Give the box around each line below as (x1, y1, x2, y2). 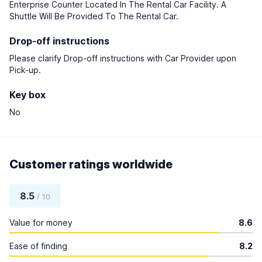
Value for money (9, 218, 73, 227)
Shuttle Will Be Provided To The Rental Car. (9, 11, 178, 21)
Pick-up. (9, 65, 41, 75)
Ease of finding (9, 241, 67, 251)
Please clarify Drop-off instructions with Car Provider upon (9, 53, 236, 63)
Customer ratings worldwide (9, 157, 173, 171)
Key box (9, 89, 46, 101)
